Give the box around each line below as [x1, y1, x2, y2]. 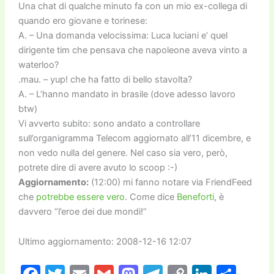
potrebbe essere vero [35, 191, 125, 202]
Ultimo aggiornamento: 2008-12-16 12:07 [18, 236, 191, 248]
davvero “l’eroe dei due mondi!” [18, 206, 147, 217]
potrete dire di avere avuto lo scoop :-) [18, 161, 177, 173]
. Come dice [124, 191, 177, 202]
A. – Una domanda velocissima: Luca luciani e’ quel [18, 29, 228, 41]
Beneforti [176, 191, 214, 202]
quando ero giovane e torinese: [18, 15, 147, 26]
